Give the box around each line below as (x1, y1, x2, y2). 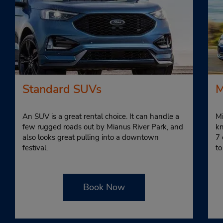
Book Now (83, 181, 125, 193)
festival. (22, 143, 48, 153)
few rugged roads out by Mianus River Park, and (22, 122, 183, 132)
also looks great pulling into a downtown (22, 132, 159, 142)
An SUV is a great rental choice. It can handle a (22, 111, 179, 121)
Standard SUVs (22, 81, 102, 97)
